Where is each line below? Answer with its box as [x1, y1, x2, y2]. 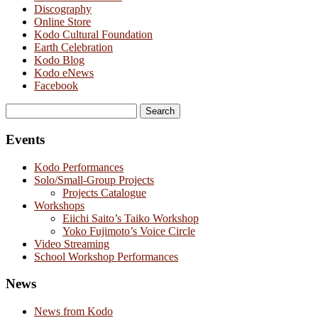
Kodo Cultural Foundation [34, 28, 153, 41]
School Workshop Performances [34, 250, 178, 263]
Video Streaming [34, 237, 109, 250]
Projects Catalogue [62, 186, 146, 199]
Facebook [34, 79, 78, 92]
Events [6, 131, 45, 147]
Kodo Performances [34, 160, 124, 173]
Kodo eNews [34, 67, 94, 79]
